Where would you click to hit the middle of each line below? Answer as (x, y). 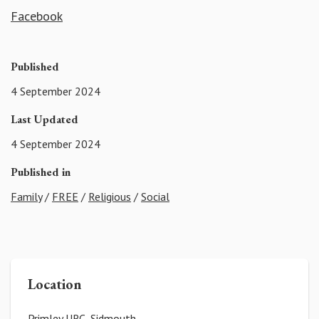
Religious (110, 196)
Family (26, 196)
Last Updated (45, 120)
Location (55, 284)
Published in (41, 172)
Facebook (37, 16)
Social (155, 196)
